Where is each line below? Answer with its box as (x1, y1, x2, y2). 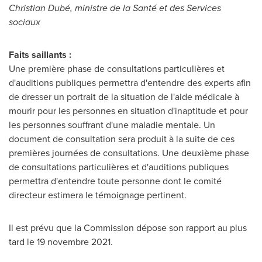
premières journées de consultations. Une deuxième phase (9, 146, 249, 160)
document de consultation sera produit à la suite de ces (9, 132, 235, 146)
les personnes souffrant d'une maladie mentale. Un (9, 118, 215, 132)
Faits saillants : (9, 48, 71, 61)
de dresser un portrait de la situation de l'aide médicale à (9, 90, 239, 104)
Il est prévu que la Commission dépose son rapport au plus (9, 221, 247, 235)
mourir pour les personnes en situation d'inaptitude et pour (9, 104, 248, 118)
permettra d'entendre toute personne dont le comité (9, 174, 222, 188)
